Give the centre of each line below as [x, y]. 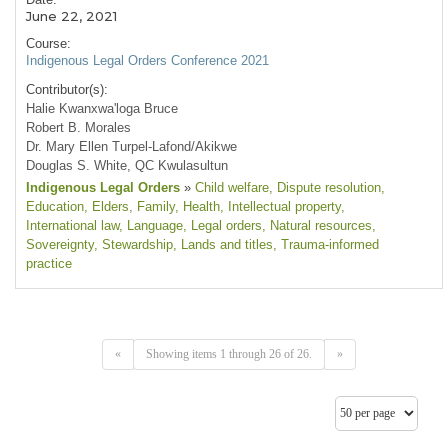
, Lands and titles [223, 245]
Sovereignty [60, 245]
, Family [152, 207]
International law [72, 226]
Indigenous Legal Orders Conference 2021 [147, 61]
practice [49, 264]
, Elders [106, 207]
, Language [151, 226]
